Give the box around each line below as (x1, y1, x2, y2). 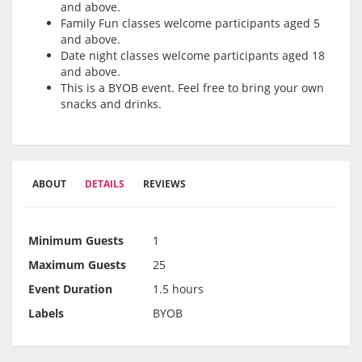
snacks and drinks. (61, 96, 162, 112)
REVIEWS (143, 177, 186, 192)
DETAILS (85, 177, 124, 192)
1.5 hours (153, 281, 204, 297)
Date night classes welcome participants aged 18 (61, 48, 325, 64)
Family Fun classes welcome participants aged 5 (61, 15, 320, 32)
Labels (28, 305, 64, 322)
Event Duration (28, 281, 112, 297)
